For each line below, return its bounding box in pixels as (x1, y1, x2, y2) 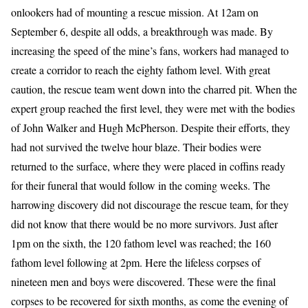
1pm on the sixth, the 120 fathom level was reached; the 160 (11, 236, 271, 251)
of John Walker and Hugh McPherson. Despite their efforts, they (11, 120, 290, 135)
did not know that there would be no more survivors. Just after (11, 217, 278, 232)
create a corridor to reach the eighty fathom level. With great (11, 63, 270, 78)
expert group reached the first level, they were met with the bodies (11, 101, 295, 116)
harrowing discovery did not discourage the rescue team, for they (11, 197, 289, 212)
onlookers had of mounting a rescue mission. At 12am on (11, 5, 258, 20)
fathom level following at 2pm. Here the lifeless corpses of (11, 255, 261, 270)
